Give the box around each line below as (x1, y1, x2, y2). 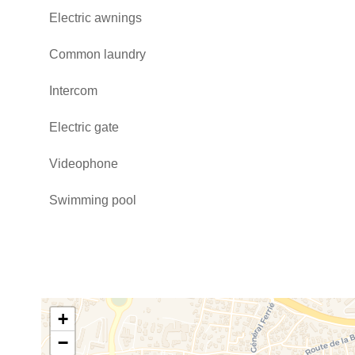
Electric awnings (49, 11, 142, 25)
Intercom (49, 84, 97, 97)
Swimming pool (49, 193, 136, 207)
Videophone (49, 157, 118, 170)
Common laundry (49, 48, 146, 61)
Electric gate (49, 120, 119, 134)
